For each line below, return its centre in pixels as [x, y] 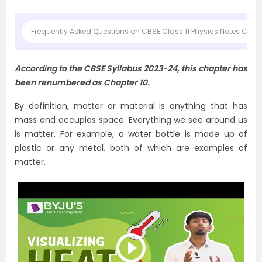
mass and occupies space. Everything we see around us [131, 120]
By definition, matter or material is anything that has [131, 106]
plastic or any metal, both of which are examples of [131, 148]
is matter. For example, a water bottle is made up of [131, 134]
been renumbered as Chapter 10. [82, 82]
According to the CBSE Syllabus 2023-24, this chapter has [131, 68]
